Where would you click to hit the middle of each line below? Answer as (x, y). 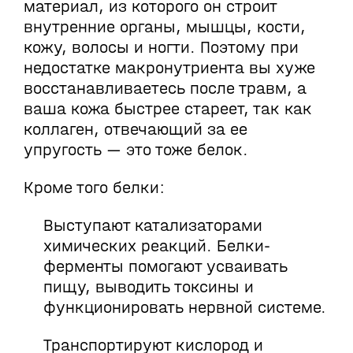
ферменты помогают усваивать (165, 266)
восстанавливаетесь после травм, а (165, 88)
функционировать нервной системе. (185, 307)
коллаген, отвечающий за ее (136, 129)
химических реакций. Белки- (157, 246)
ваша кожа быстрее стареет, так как (168, 109)
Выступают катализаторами (153, 225)
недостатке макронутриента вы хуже (169, 68)
